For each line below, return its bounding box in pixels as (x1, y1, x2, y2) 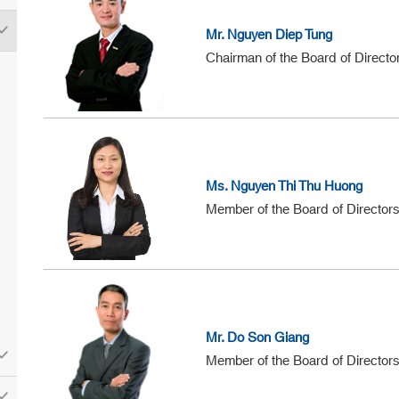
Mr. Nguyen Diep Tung (206, 23, 333, 48)
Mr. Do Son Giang (206, 326, 310, 351)
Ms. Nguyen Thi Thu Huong (206, 175, 363, 199)
